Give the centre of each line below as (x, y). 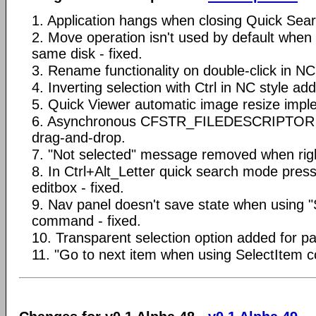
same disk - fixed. (87, 54)
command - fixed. (86, 221)
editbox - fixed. (78, 188)
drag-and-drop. (79, 138)
